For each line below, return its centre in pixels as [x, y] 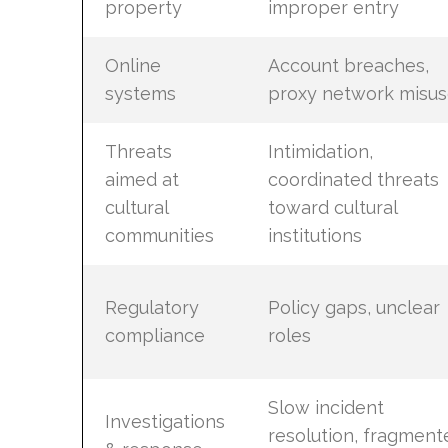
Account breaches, [348, 65]
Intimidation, [320, 151]
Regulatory [151, 307]
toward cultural [332, 207]
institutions [314, 235]
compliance [154, 335]
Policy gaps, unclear [353, 307]
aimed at [141, 179]
